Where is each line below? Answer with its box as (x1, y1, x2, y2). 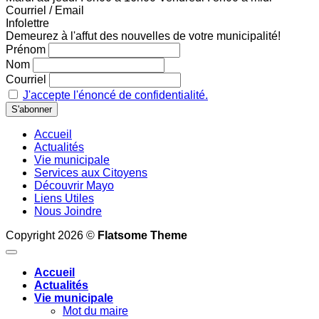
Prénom (6, 43, 46, 56)
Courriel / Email (6, 4, 84, 16)
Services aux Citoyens (34, 166, 147, 179)
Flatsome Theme (98, 229, 187, 241)
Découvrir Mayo (34, 179, 114, 192)
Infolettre (6, 16, 49, 29)
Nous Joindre (34, 204, 102, 217)
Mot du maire (63, 304, 128, 317)
